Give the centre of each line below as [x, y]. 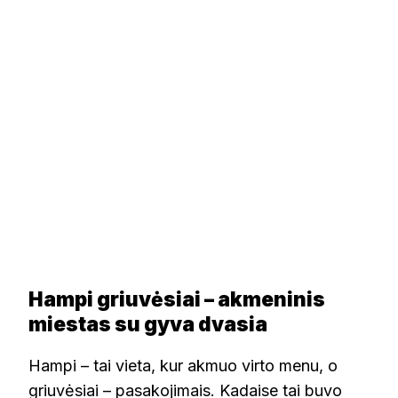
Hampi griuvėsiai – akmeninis [177, 299]
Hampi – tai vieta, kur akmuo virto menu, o [183, 365]
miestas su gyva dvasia [148, 324]
